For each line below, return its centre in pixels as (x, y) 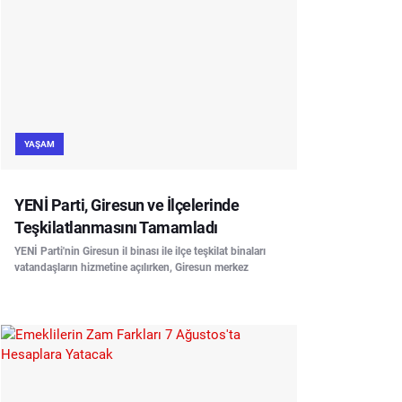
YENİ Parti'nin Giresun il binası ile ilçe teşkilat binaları (140, 251)
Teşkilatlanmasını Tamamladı (116, 227)
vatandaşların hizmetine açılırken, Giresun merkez (131, 267)
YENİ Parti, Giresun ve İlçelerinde (127, 205)
